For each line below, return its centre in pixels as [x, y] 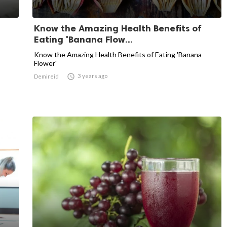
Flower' [45, 63]
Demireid [46, 76]
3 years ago [92, 75]
